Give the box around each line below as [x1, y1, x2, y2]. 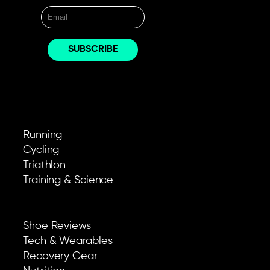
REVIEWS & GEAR [23, 198, 81, 209]
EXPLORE [23, 107, 52, 118]
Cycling [23, 144, 60, 155]
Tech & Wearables [23, 235, 113, 246]
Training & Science [23, 174, 114, 186]
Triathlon [23, 159, 66, 171]
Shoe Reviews [23, 220, 91, 231]
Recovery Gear [23, 250, 98, 262]
